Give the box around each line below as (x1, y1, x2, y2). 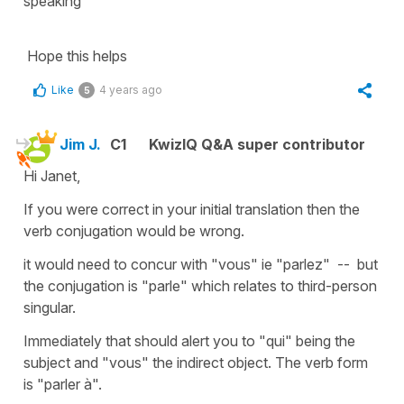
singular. (23, 298, 76, 317)
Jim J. (60, 134, 101, 153)
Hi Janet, (23, 166, 80, 185)
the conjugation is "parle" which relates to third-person (23, 276, 377, 295)
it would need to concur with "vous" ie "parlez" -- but (23, 254, 378, 273)
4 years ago (99, 82, 162, 96)
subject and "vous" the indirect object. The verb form (23, 353, 368, 372)
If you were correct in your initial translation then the (23, 199, 360, 218)
